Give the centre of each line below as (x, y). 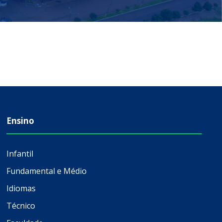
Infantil (20, 153)
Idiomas (21, 188)
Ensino (20, 120)
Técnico (21, 205)
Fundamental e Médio (46, 171)
